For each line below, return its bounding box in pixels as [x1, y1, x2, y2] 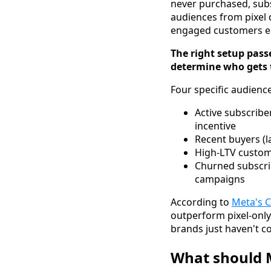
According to [171, 195, 232, 209]
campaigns [195, 172, 245, 186]
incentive [195, 119, 236, 132]
